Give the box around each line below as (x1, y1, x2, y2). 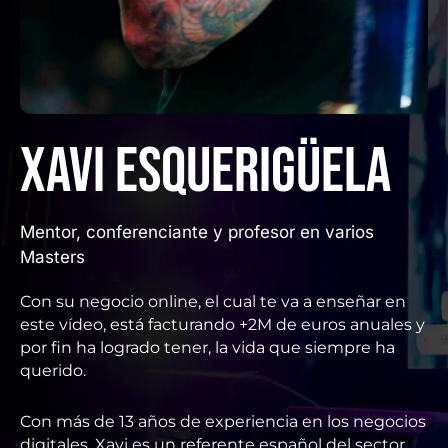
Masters (20, 247, 85, 268)
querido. (20, 361, 86, 381)
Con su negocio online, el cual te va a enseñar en (20, 292, 406, 312)
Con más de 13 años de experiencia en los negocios (20, 412, 426, 432)
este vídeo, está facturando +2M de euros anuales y (20, 315, 425, 335)
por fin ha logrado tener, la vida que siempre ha (20, 338, 395, 358)
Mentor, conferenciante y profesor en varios (20, 222, 374, 243)
